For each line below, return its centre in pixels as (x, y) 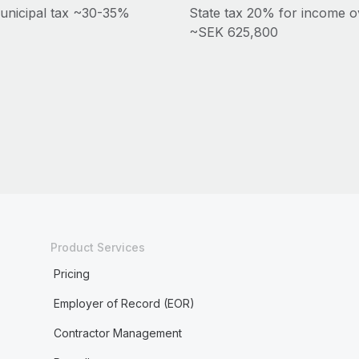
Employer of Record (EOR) (124, 303)
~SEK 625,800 (233, 32)
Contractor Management (117, 333)
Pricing (71, 274)
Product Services (97, 247)
